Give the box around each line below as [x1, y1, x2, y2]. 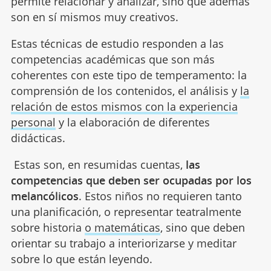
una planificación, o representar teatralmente [10, 204, 241, 219]
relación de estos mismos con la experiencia [10, 99, 238, 114]
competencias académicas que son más [10, 51, 215, 67]
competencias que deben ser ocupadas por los [10, 172, 252, 188]
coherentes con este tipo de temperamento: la [10, 67, 247, 82]
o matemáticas [84, 220, 160, 235]
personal [10, 114, 56, 129]
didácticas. [10, 130, 65, 145]
